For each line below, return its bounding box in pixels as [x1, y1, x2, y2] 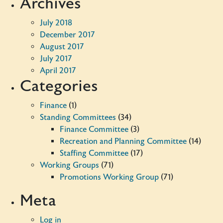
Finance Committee [60, 124, 128, 134]
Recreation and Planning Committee [60, 136, 187, 146]
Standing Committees [40, 112, 116, 122]
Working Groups [40, 160, 99, 170]
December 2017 [40, 30, 95, 40]
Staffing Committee [60, 148, 128, 158]
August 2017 [40, 42, 84, 52]
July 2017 [40, 54, 72, 64]
